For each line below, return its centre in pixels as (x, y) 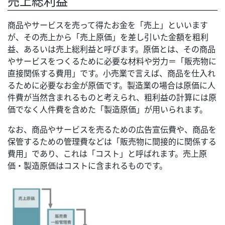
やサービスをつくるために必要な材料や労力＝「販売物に (112, 61)
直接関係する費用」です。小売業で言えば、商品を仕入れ (111, 73)
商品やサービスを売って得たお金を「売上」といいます (108, 25)
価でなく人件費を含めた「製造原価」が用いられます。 (107, 109)
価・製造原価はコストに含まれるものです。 (87, 165)
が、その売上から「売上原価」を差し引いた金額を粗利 (108, 37)
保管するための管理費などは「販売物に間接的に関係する (112, 141)
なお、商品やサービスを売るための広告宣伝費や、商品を (112, 129)
